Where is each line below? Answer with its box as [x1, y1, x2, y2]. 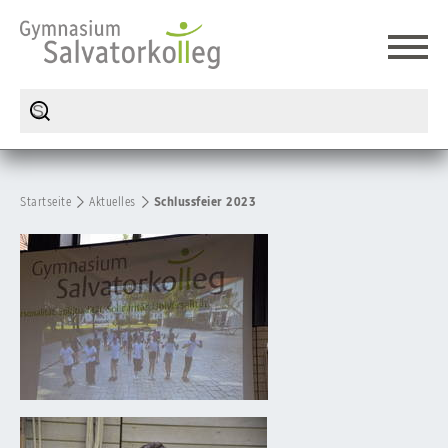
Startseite [20, 194, 71, 209]
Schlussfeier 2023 [153, 194, 256, 209]
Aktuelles [89, 194, 136, 209]
